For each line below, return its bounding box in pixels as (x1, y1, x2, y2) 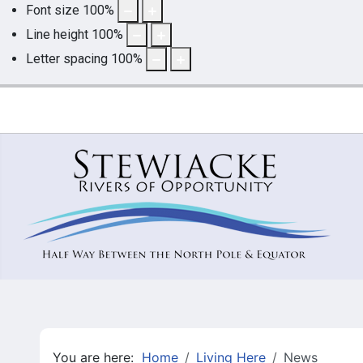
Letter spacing (26, 50, 108, 66)
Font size (26, 2, 79, 18)
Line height (26, 26, 88, 42)
